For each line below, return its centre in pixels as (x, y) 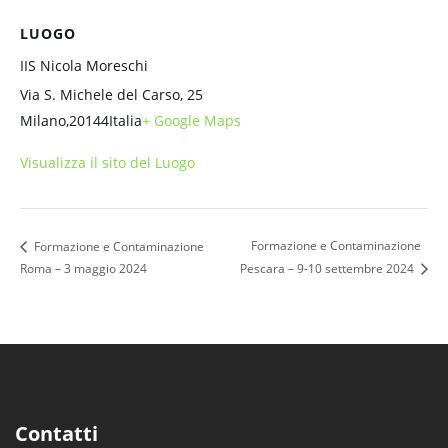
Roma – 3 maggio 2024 (83, 268)
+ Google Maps (191, 121)
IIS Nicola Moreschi (84, 66)
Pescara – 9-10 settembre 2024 (328, 269)
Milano (43, 121)
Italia (125, 121)
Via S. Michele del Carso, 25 (111, 95)
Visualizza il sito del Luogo (107, 163)
